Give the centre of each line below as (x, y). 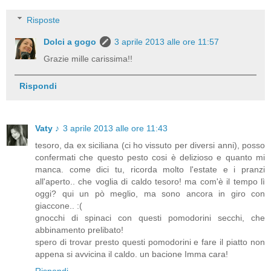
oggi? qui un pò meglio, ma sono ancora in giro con (150, 193)
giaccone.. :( (59, 205)
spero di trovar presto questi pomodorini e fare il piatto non (150, 242)
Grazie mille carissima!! (88, 58)
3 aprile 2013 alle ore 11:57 (167, 41)
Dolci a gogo (70, 41)
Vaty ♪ (47, 128)
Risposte (44, 20)
